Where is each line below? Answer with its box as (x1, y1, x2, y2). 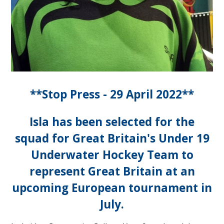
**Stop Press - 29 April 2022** (30, 86, 194, 102)
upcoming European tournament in (12, 179, 212, 195)
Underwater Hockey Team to (30, 146, 193, 162)
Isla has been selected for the (29, 113, 194, 129)
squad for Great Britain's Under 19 (14, 130, 209, 146)
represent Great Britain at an (29, 163, 195, 179)
